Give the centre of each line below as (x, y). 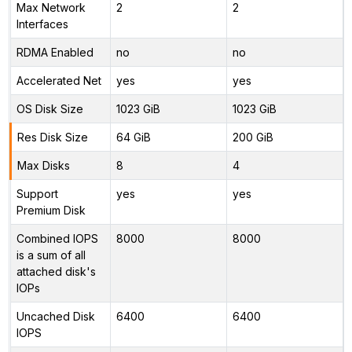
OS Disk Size (49, 108)
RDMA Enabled (55, 52)
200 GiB (253, 137)
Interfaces (42, 24)
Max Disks (43, 165)
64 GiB (133, 137)
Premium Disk (51, 210)
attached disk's (56, 271)
